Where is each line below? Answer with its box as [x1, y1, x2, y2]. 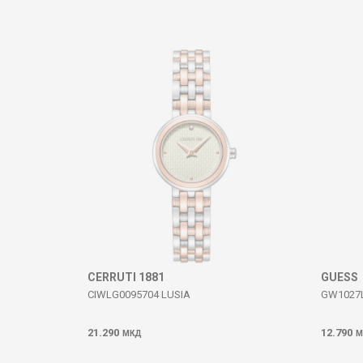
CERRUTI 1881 [88, 271, 164, 284]
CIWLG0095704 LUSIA [88, 288, 190, 301]
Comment [100, 36, 149, 48]
